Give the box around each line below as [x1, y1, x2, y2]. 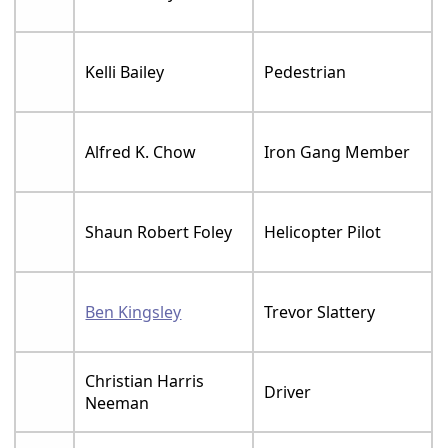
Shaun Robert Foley [85, 220, 233, 243]
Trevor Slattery [264, 300, 376, 323]
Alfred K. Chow [85, 140, 197, 163]
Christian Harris [85, 369, 205, 392]
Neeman [85, 391, 150, 414]
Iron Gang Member [264, 140, 411, 163]
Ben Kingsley [85, 300, 182, 323]
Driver [264, 380, 312, 403]
